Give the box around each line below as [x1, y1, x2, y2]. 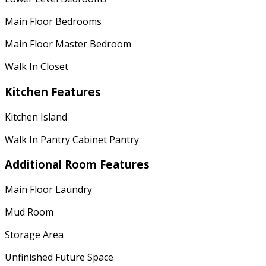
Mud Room [5, 205, 53, 219]
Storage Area [5, 228, 64, 242]
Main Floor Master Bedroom [5, 37, 131, 51]
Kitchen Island [5, 110, 67, 123]
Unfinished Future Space [5, 251, 113, 264]
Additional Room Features [5, 157, 150, 172]
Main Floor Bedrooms [5, 15, 102, 28]
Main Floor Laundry [5, 183, 92, 197]
